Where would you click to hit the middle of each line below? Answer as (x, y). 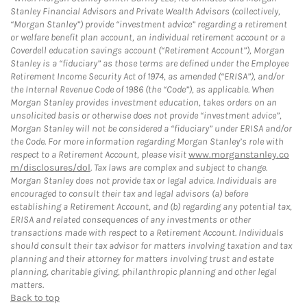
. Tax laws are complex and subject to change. (179, 168)
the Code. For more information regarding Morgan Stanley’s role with (147, 142)
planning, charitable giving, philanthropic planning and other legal (144, 272)
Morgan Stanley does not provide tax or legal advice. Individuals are (143, 181)
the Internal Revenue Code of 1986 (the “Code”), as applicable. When (142, 90)
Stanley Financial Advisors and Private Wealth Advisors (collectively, (145, 12)
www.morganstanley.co (239, 155)
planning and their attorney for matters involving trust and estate (142, 259)
